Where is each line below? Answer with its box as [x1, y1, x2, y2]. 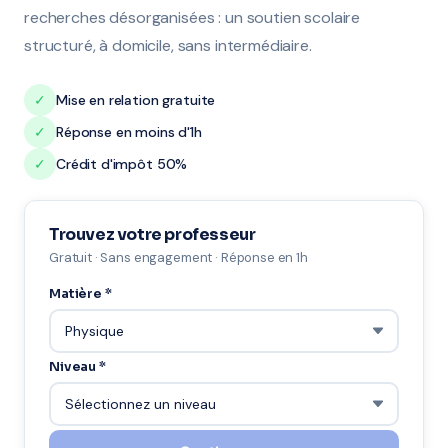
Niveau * [49, 358, 106, 375]
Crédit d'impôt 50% [56, 155, 188, 173]
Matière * [49, 285, 112, 302]
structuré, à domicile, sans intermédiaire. [24, 35, 312, 56]
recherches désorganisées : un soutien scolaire [24, 7, 361, 28]
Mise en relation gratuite [56, 91, 216, 109]
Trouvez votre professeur [49, 224, 256, 245]
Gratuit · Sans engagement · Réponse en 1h [49, 249, 308, 266]
